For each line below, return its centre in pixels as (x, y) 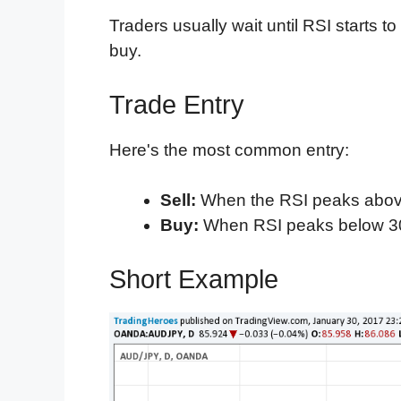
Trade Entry (177, 104)
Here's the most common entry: (229, 149)
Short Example (194, 279)
